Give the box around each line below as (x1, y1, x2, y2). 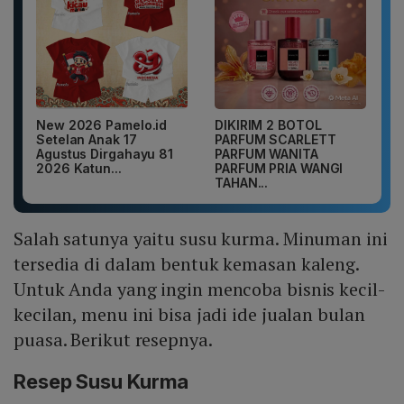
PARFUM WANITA (215, 146, 318, 162)
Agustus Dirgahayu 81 (36, 146, 173, 162)
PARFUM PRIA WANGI (215, 161, 344, 177)
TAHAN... (215, 175, 269, 191)
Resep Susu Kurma (14, 370, 189, 394)
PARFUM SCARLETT (215, 132, 336, 148)
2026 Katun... (36, 161, 122, 177)
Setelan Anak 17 (36, 132, 137, 148)
